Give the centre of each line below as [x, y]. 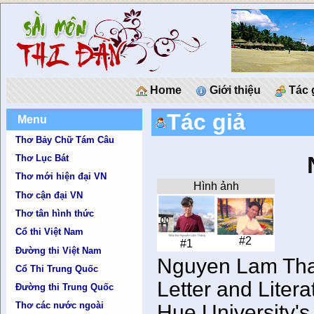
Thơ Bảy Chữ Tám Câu [65, 139]
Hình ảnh [216, 186]
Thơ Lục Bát [42, 158]
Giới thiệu [234, 90]
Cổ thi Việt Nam [50, 232]
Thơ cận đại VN [49, 195]
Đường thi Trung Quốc [65, 287]
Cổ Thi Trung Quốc [57, 268]
